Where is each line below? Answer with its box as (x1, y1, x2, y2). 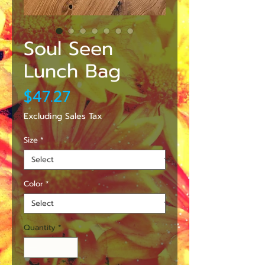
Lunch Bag (24, 56, 121, 86)
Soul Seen (24, 34, 113, 63)
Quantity (24, 221, 56, 233)
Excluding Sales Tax (24, 109, 102, 122)
